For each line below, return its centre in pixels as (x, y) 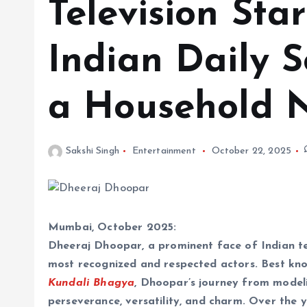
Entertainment (164, 151)
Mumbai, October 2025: (112, 228)
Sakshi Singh (93, 151)
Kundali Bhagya (91, 283)
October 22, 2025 (251, 151)
